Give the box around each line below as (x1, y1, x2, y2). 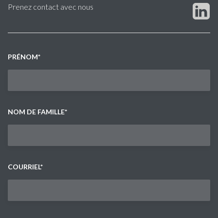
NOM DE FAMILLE (8, 108, 65, 116)
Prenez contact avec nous (8, 2, 93, 12)
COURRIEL (8, 163, 40, 171)
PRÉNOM (8, 53, 38, 61)
